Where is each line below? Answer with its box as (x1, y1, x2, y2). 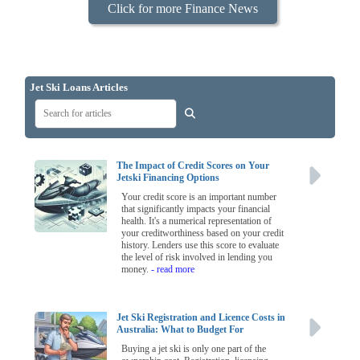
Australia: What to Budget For (117, 324, 244, 336)
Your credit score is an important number (121, 191, 277, 203)
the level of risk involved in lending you (121, 252, 273, 264)
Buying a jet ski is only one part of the (121, 343, 267, 355)
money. (121, 264, 152, 276)
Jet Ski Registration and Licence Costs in (117, 312, 286, 324)
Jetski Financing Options (117, 172, 220, 184)
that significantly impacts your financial (121, 203, 271, 215)
